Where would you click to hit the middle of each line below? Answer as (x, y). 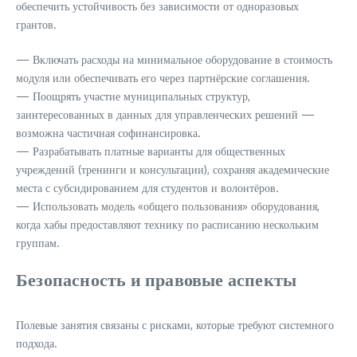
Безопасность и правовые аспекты (157, 279)
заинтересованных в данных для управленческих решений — (165, 114)
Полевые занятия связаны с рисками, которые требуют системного (175, 325)
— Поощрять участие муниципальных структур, (133, 96)
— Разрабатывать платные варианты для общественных (151, 151)
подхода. (37, 343)
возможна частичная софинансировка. (108, 133)
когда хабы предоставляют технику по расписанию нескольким (167, 224)
